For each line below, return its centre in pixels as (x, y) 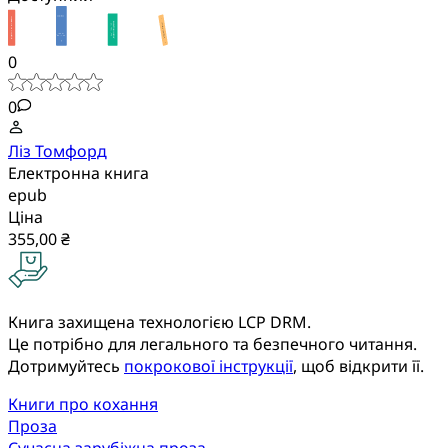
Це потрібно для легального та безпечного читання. (212, 343)
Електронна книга (78, 172)
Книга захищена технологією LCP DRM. (159, 321)
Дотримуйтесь (66, 365)
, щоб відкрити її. (358, 365)
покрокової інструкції (208, 365)
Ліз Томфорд (57, 150)
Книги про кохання (83, 403)
